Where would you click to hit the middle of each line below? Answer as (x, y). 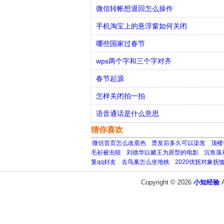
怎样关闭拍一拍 (120, 96)
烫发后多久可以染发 (178, 143)
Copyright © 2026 (167, 182)
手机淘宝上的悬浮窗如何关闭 (141, 26)
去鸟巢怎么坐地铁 (145, 162)
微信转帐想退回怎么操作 (134, 8)
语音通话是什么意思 (127, 113)
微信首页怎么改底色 (119, 143)
